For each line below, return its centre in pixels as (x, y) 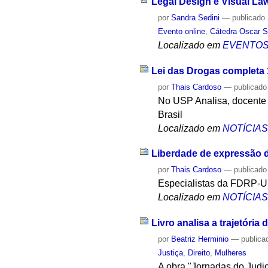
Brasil (170, 114)
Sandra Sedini (196, 17)
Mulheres (231, 253)
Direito (199, 253)
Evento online (182, 31)
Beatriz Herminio (200, 239)
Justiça (171, 253)
